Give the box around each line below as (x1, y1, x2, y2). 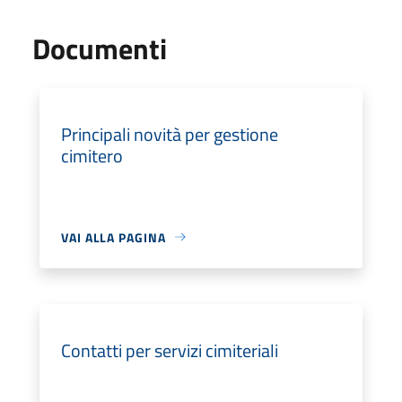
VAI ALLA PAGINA (61, 227, 166, 247)
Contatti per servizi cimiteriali (61, 336, 278, 364)
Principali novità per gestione (61, 119, 278, 148)
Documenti (32, 26, 167, 70)
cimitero (61, 141, 123, 170)
